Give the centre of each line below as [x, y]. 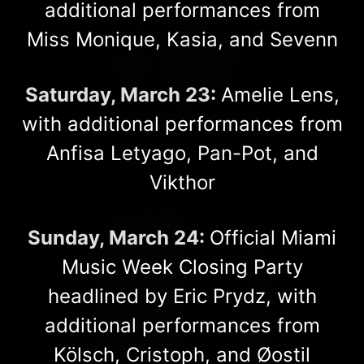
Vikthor [182, 182]
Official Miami [273, 237]
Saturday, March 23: [123, 94]
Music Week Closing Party [182, 266]
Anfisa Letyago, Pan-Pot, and [182, 153]
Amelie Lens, [280, 94]
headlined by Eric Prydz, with [182, 296]
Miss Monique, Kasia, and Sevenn [182, 39]
